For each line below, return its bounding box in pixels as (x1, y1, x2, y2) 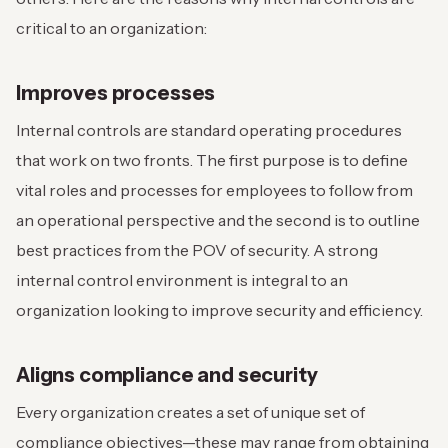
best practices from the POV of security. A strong (16, 240, 378, 261)
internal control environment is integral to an (16, 270, 348, 291)
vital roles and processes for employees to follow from (16, 180, 413, 201)
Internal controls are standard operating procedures (16, 120, 402, 141)
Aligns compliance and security (16, 363, 318, 388)
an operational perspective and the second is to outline (16, 210, 420, 231)
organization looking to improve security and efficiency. (16, 300, 426, 321)
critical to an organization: (16, 18, 210, 39)
